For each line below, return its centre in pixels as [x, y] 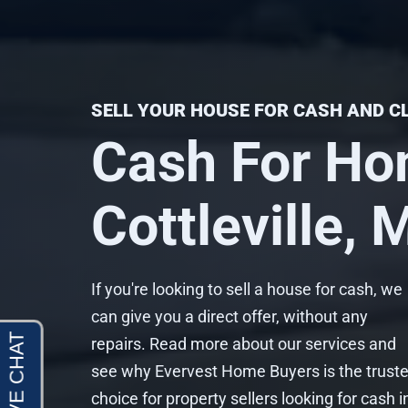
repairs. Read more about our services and [244, 343]
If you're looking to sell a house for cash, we [247, 289]
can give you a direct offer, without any [229, 316]
